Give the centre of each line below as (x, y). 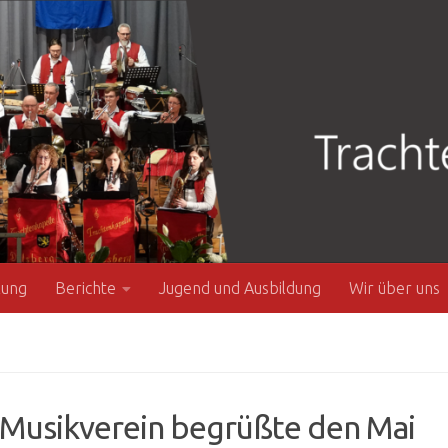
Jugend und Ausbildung (240, 288)
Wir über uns (394, 288)
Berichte (85, 288)
